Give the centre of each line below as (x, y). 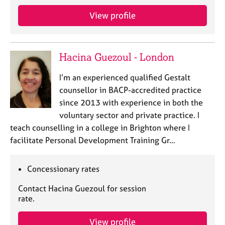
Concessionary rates (64, 169)
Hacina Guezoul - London (117, 57)
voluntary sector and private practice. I (129, 115)
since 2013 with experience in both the (131, 102)
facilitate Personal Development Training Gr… (93, 140)
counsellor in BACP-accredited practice (130, 90)
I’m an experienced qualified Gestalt (125, 77)
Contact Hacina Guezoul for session (82, 188)
